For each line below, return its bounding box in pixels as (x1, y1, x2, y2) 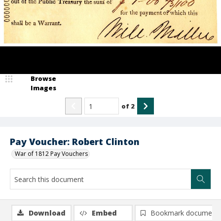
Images (31, 83, 56, 92)
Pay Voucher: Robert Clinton (10, 136, 140, 147)
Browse (31, 74, 56, 83)
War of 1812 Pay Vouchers (15, 149, 88, 158)
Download (29, 208, 66, 218)
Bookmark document (150, 208, 219, 218)
